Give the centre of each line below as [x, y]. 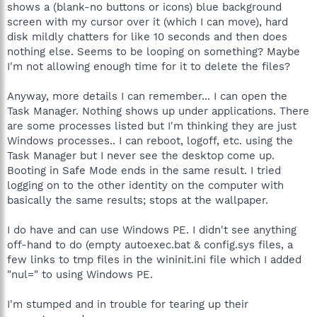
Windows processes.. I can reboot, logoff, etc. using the [150, 140]
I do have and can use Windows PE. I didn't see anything [152, 230]
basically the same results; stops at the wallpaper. [138, 200]
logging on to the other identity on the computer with [145, 185]
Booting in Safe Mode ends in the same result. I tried [144, 170]
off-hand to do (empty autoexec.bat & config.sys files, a [150, 244]
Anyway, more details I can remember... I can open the [147, 96]
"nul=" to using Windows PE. [80, 274]
